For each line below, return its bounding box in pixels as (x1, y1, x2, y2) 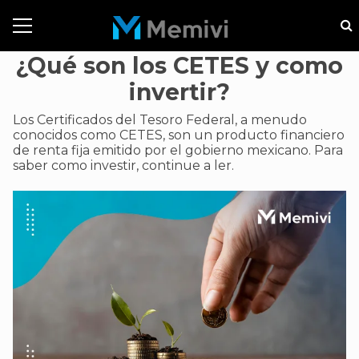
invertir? (129, 79, 230, 106)
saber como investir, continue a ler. (13, 158, 234, 173)
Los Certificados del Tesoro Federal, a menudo (13, 112, 307, 127)
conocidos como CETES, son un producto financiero (13, 127, 345, 143)
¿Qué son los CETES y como (16, 52, 343, 79)
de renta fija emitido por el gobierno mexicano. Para (13, 143, 343, 158)
